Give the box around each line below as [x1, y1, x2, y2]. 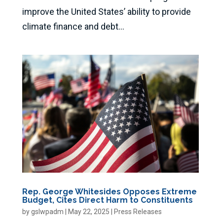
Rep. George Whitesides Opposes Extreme [22, 186, 197, 196]
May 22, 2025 [68, 207, 110, 216]
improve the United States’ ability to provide [22, 6, 191, 17]
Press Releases [113, 207, 162, 216]
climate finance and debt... [22, 21, 124, 32]
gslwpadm [31, 207, 64, 216]
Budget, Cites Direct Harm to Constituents [22, 195, 193, 205]
